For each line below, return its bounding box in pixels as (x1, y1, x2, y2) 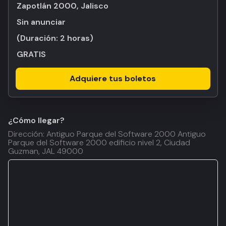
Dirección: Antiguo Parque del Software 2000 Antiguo (8, 129, 206, 139)
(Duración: (17, 33, 60, 43)
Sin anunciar (22, 17, 66, 27)
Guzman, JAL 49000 (8, 146, 83, 156)
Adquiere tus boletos (70, 73, 156, 84)
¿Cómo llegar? (8, 115, 65, 126)
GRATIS (17, 49, 46, 60)
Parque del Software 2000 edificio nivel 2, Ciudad (8, 137, 190, 148)
